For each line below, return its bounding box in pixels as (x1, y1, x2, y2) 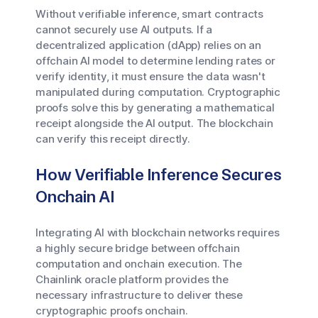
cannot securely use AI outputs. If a (35, 23, 212, 36)
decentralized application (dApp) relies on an (35, 38, 261, 52)
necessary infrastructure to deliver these (35, 288, 243, 302)
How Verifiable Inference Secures (35, 165, 282, 185)
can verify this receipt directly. (35, 132, 190, 146)
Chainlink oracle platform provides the (35, 273, 229, 286)
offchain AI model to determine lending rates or (35, 54, 275, 67)
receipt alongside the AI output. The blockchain (35, 116, 273, 130)
